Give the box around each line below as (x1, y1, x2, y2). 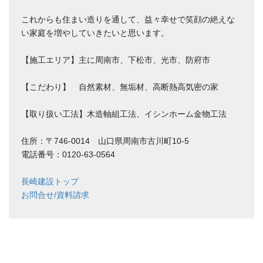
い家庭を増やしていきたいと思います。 (21, 28, 169, 38)
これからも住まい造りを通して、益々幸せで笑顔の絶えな (21, 14, 235, 24)
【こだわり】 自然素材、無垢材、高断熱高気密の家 (21, 82, 218, 92)
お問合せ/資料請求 (21, 190, 89, 200)
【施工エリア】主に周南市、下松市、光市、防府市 (21, 55, 210, 65)
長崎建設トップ (21, 176, 79, 186)
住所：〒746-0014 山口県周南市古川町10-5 (21, 136, 189, 146)
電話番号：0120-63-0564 (21, 149, 115, 159)
